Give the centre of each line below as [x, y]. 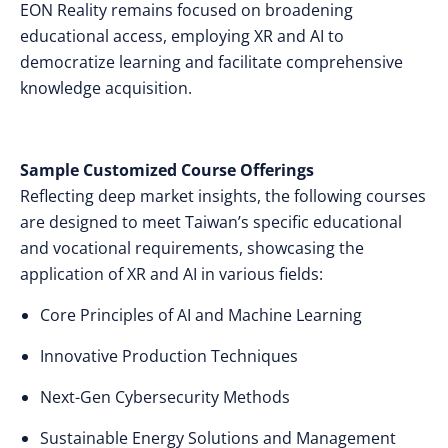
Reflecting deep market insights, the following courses [223, 196]
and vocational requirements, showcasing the [192, 248]
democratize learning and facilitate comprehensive [211, 62]
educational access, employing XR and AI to [182, 36]
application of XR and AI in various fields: [171, 274]
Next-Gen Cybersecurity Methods [165, 397]
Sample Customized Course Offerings [167, 170]
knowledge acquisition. [106, 88]
